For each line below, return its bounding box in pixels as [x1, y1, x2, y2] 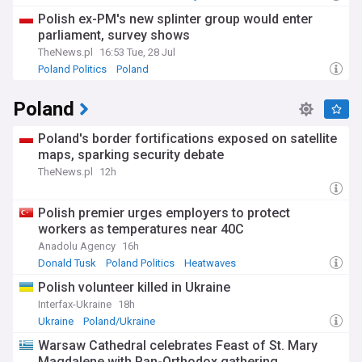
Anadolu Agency [38, 240, 116, 252]
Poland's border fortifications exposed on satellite [38, 131, 337, 146]
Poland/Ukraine [83, 315, 155, 327]
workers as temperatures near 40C [38, 221, 244, 237]
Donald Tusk [38, 257, 96, 269]
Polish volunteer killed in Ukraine [38, 280, 230, 295]
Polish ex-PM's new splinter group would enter [38, 11, 313, 27]
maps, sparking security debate [38, 147, 224, 162]
